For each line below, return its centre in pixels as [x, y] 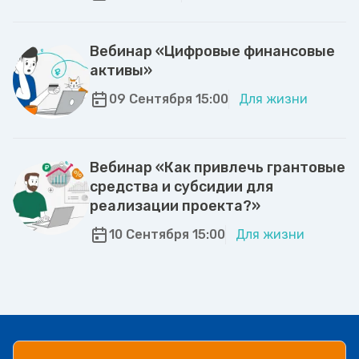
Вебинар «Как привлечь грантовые [218, 168]
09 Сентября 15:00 [169, 99]
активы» [121, 71]
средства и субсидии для [182, 187]
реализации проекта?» [175, 206]
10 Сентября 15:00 [167, 235]
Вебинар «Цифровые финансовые [212, 52]
